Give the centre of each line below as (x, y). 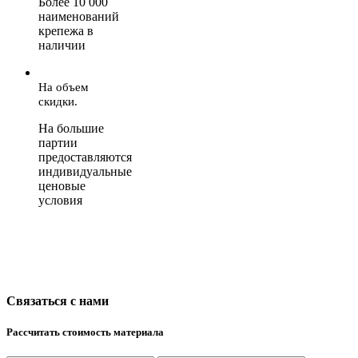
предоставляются (85, 157)
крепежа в (66, 31)
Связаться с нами (58, 300)
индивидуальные (85, 172)
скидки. (58, 102)
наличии (62, 46)
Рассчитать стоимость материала (85, 332)
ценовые (62, 186)
